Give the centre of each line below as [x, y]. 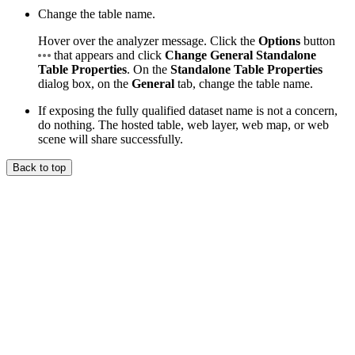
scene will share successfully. [111, 139]
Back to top [39, 167]
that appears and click [108, 55]
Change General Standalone [240, 55]
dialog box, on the [85, 83]
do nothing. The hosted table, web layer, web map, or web [183, 124]
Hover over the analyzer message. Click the [148, 40]
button [318, 40]
